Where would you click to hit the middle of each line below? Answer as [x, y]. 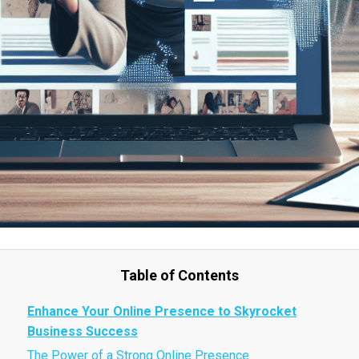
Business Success [83, 331]
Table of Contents [179, 275]
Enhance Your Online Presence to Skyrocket [162, 311]
